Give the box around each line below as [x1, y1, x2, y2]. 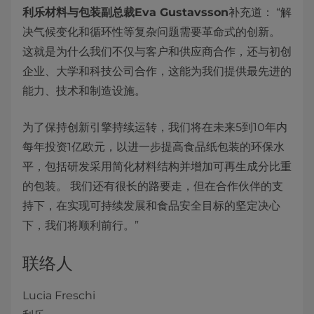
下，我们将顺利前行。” [22, 219, 139, 232]
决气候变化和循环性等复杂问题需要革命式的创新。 [22, 25, 280, 39]
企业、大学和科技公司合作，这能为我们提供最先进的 [22, 64, 292, 78]
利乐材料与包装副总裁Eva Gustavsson [22, 6, 228, 19]
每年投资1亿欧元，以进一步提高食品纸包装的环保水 [22, 140, 285, 153]
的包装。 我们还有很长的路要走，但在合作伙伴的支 [22, 179, 283, 193]
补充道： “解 [228, 6, 292, 19]
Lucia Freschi [22, 289, 95, 302]
